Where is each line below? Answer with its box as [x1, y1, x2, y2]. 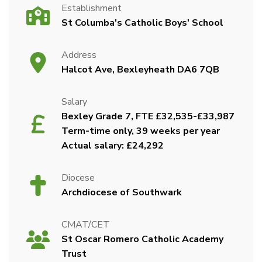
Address [61, 49, 96, 61]
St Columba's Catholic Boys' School [61, 16, 223, 29]
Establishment [61, 2, 122, 15]
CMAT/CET [61, 218, 110, 231]
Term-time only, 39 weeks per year [61, 125, 220, 137]
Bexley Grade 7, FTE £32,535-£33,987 [61, 110, 235, 123]
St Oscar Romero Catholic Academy [61, 233, 223, 246]
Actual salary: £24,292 [61, 139, 164, 152]
